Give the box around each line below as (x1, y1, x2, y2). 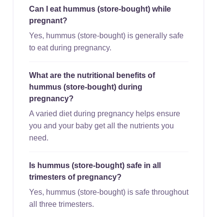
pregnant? (29, 16, 67, 25)
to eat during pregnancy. (29, 43, 111, 52)
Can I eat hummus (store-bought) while (29, 4, 171, 13)
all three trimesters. (29, 200, 94, 208)
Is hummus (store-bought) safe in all (29, 161, 161, 170)
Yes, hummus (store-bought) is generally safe (29, 31, 184, 40)
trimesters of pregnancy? (29, 172, 122, 181)
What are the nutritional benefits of (29, 71, 155, 79)
